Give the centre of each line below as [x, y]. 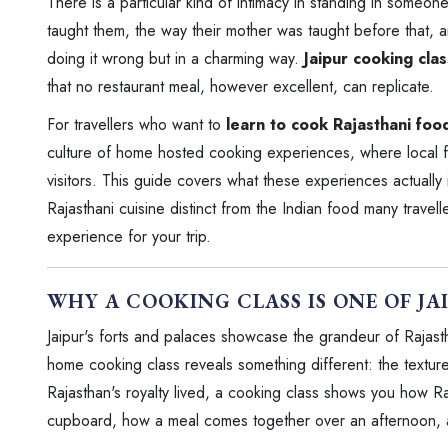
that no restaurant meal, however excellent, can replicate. [240, 86]
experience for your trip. [129, 236]
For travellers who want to [136, 124]
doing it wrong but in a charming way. [175, 58]
